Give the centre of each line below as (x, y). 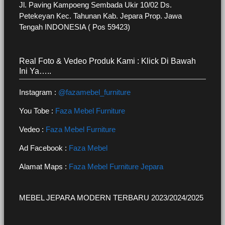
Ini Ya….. (35, 71)
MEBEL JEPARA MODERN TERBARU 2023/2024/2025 (111, 197)
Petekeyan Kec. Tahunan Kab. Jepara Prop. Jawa (100, 16)
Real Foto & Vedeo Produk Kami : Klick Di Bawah (107, 61)
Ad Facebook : (44, 148)
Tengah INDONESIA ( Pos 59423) (75, 27)
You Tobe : (37, 110)
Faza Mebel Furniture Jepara (116, 166)
